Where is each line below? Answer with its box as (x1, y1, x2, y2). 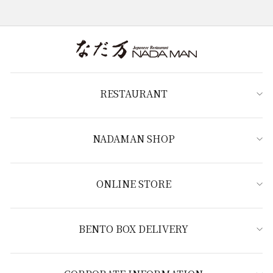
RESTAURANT (99, 87, 168, 101)
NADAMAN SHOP (92, 132, 175, 146)
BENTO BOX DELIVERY (79, 222, 188, 236)
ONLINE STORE (96, 177, 171, 191)
